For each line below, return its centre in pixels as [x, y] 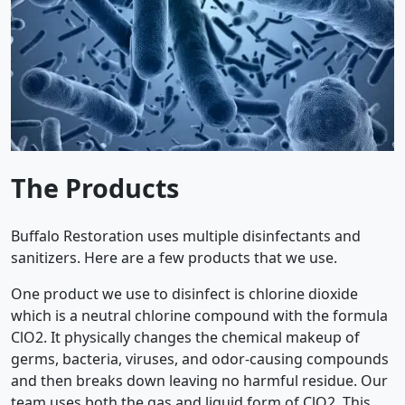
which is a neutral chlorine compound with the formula [199, 315]
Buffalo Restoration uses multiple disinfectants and [186, 235]
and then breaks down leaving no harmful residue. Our [199, 380]
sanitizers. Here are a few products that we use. [174, 257]
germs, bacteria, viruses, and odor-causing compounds [200, 358]
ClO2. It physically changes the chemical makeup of [185, 337]
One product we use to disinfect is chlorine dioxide [184, 293]
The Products [95, 187]
